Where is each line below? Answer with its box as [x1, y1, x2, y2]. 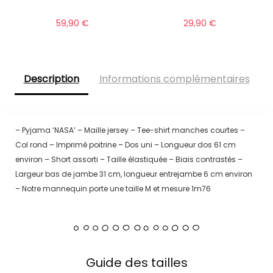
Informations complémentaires [99, 72, 250, 87]
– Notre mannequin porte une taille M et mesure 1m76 [15, 183, 211, 194]
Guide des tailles [85, 253, 188, 271]
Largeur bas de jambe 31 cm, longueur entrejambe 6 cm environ [15, 168, 252, 179]
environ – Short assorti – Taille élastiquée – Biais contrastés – [15, 154, 243, 165]
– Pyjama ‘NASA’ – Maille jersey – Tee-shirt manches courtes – [15, 124, 245, 135]
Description [23, 72, 79, 87]
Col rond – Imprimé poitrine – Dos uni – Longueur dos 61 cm [15, 139, 236, 150]
